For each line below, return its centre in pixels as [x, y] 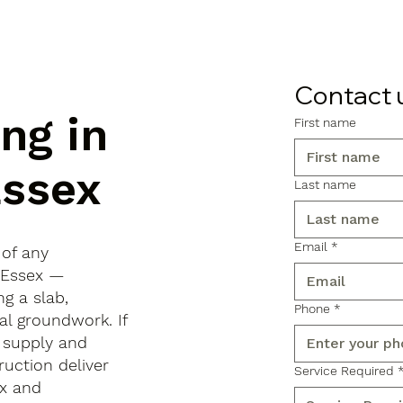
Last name [326, 184]
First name [326, 122]
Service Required [345, 370]
